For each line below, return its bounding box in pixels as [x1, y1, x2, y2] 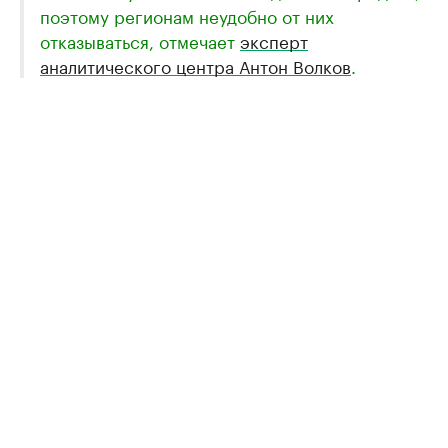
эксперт [240, 26, 308, 53]
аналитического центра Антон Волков [40, 51, 351, 78]
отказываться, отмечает [40, 26, 240, 53]
